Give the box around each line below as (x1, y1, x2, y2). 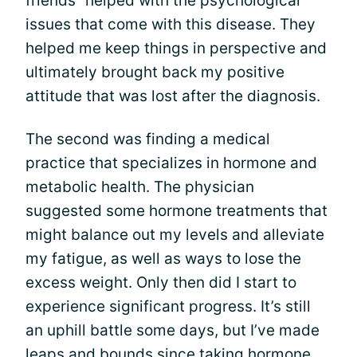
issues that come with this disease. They (25, 15, 316, 33)
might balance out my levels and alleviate (25, 226, 324, 244)
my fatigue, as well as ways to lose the (25, 249, 301, 268)
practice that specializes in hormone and (25, 154, 317, 172)
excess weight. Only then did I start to (25, 273, 296, 292)
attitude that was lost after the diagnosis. (25, 87, 320, 105)
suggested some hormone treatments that (25, 202, 328, 220)
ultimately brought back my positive (25, 63, 284, 81)
